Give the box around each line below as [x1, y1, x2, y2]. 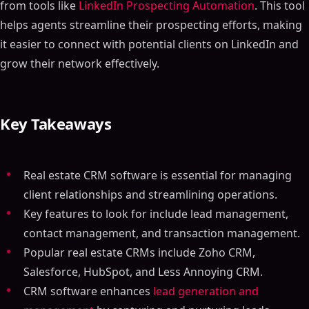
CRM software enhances [23, 283, 150, 299]
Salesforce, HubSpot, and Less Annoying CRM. [23, 264, 263, 279]
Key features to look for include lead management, [23, 206, 288, 221]
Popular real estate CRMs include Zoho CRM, [23, 245, 255, 260]
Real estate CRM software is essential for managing [23, 168, 292, 183]
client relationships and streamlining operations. [23, 187, 277, 202]
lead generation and [150, 283, 259, 299]
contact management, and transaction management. [23, 226, 300, 241]
